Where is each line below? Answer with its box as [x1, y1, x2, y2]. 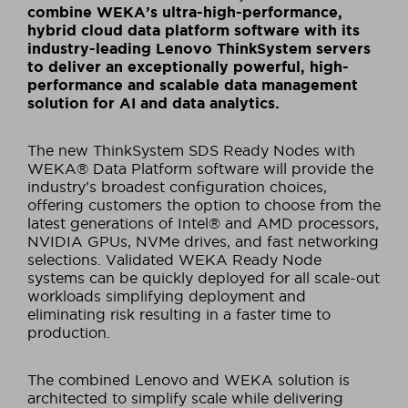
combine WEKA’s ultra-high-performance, [27, 3, 342, 20]
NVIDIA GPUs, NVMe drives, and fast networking [27, 232, 379, 250]
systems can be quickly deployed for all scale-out [27, 269, 380, 286]
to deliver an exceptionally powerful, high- [27, 57, 349, 75]
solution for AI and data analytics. [27, 94, 280, 111]
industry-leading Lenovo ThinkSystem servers [27, 39, 371, 56]
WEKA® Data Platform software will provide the [27, 159, 373, 177]
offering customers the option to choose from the [27, 196, 381, 213]
